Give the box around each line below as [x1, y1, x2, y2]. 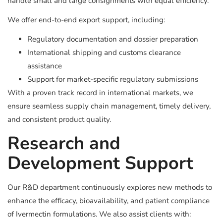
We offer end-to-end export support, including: [7, 15, 165, 25]
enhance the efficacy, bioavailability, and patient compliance [7, 196, 210, 206]
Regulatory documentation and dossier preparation [27, 34, 198, 44]
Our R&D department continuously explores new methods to [7, 182, 212, 192]
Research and [7, 131, 120, 156]
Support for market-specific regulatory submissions [27, 74, 198, 84]
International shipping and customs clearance [27, 48, 181, 57]
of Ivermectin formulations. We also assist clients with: [7, 209, 191, 219]
